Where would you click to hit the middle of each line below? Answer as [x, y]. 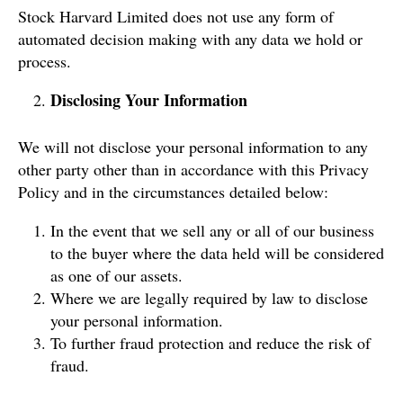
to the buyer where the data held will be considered [217, 252]
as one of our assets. [116, 275]
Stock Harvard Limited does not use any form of [176, 16]
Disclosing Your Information [149, 99]
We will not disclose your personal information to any [193, 146]
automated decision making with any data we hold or [190, 38]
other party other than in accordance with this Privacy [193, 169]
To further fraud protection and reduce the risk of [210, 342]
